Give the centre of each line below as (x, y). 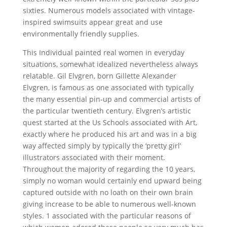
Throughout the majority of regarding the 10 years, (109, 169)
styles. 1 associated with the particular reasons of (107, 216)
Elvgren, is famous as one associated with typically (108, 87)
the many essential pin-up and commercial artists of (111, 99)
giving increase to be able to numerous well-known (109, 204)
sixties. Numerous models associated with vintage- (109, 10)
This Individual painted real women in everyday (103, 52)
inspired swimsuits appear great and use (92, 22)
